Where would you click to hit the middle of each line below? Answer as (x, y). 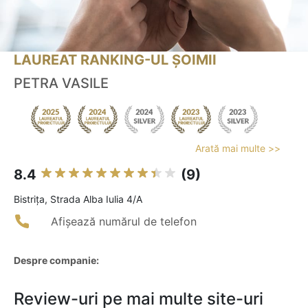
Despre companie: (56, 261)
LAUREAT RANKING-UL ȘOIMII (115, 60)
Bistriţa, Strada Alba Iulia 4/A (78, 199)
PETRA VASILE (61, 84)
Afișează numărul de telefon (124, 222)
